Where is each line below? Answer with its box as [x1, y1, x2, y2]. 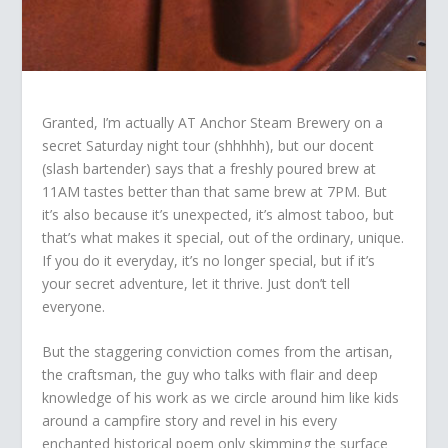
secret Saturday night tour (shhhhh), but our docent [42, 135, 375, 155]
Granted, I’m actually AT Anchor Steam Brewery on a [42, 112, 384, 132]
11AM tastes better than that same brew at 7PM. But [42, 181, 388, 201]
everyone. [42, 296, 106, 316]
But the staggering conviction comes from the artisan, [42, 342, 394, 362]
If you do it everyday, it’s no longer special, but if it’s [42, 250, 376, 270]
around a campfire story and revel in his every [42, 411, 338, 431]
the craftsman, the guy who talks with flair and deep [42, 365, 379, 385]
